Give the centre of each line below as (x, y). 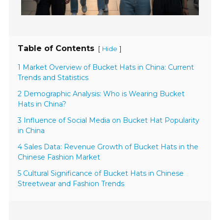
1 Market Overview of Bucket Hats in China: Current (106, 68)
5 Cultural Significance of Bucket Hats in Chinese (101, 174)
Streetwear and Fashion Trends (71, 184)
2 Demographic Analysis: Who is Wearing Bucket (101, 94)
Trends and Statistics (53, 78)
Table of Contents (56, 49)
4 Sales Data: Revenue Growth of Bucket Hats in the (108, 147)
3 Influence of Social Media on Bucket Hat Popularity (109, 121)
